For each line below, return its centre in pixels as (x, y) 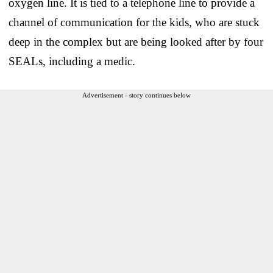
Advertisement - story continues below (136, 95)
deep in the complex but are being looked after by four (136, 41)
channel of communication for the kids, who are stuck (134, 22)
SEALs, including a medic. (72, 61)
